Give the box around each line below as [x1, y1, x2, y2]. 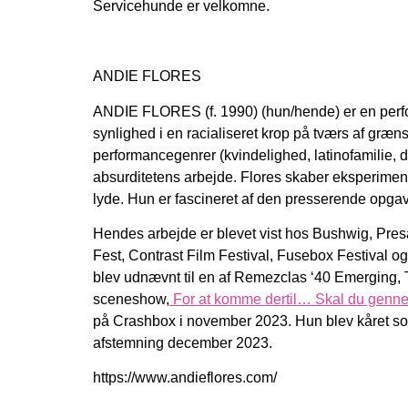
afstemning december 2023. [93, 334, 272, 351]
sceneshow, [93, 291, 169, 307]
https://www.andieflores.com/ [93, 370, 277, 386]
